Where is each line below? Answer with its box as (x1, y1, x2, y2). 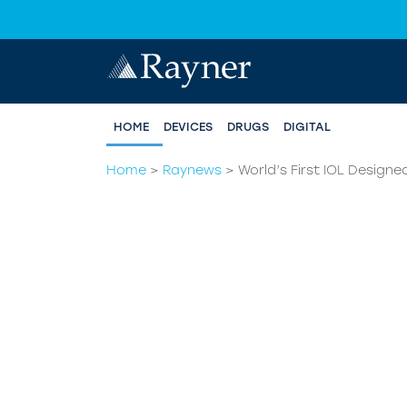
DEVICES (164, 120, 213, 134)
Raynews (163, 162, 222, 179)
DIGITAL (283, 120, 331, 134)
